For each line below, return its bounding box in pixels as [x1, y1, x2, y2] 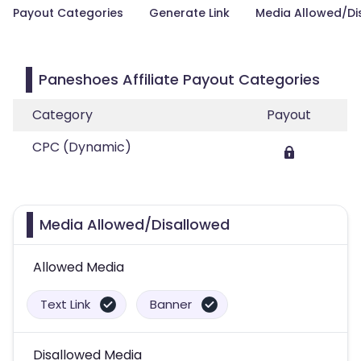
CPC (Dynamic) [32, 138, 131, 156]
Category [32, 106, 93, 124]
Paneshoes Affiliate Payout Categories [39, 69, 320, 89]
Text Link [40, 296, 90, 313]
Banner [150, 296, 192, 313]
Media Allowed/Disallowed [39, 214, 230, 234]
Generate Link [149, 5, 230, 21]
